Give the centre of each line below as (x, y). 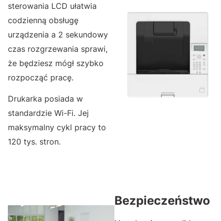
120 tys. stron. (34, 142)
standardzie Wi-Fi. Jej (48, 113)
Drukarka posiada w (45, 99)
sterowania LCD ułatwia (52, 6)
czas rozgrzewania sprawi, (58, 49)
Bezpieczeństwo (162, 201)
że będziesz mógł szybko (56, 63)
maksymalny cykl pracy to (57, 128)
